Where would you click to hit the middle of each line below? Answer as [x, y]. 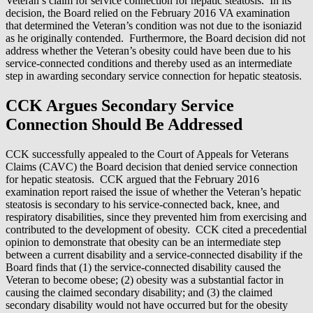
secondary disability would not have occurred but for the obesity [147, 305]
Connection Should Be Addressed [124, 125]
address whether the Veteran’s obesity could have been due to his [148, 51]
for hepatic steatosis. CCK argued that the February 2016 [132, 180]
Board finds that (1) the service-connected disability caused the [143, 268]
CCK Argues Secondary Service [120, 106]
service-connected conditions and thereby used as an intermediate [149, 64]
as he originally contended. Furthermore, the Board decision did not [155, 38]
